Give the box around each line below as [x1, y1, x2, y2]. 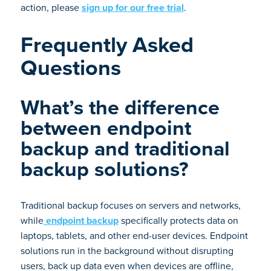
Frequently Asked [20, 28, 194, 60]
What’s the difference [20, 92, 220, 123]
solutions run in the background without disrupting [20, 244, 233, 258]
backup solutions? [20, 154, 189, 184]
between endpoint [20, 113, 191, 143]
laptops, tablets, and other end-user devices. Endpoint [20, 229, 248, 243]
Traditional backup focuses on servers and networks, [20, 198, 241, 212]
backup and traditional [20, 133, 230, 164]
